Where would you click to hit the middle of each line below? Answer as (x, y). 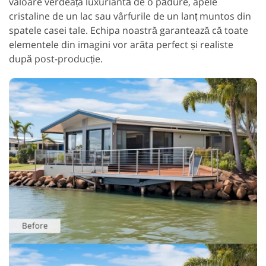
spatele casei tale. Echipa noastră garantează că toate (129, 30)
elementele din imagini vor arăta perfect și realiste (121, 44)
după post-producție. (56, 58)
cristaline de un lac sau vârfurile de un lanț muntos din (130, 16)
